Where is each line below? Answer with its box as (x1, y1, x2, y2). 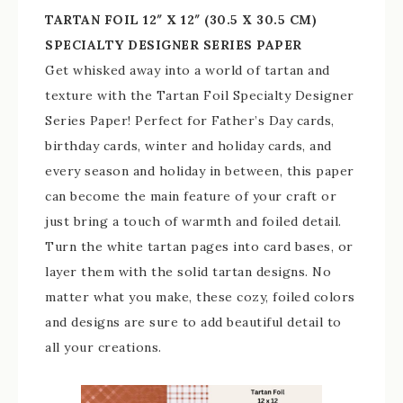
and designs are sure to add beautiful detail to (45, 314, 342, 331)
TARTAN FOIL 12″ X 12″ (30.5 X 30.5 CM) (45, 12, 317, 29)
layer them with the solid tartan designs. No (45, 264, 331, 281)
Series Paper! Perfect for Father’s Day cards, (45, 112, 335, 130)
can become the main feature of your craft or (45, 188, 336, 205)
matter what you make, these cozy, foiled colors (45, 289, 355, 306)
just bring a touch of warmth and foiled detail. (45, 213, 342, 230)
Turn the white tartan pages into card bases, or (45, 238, 354, 255)
